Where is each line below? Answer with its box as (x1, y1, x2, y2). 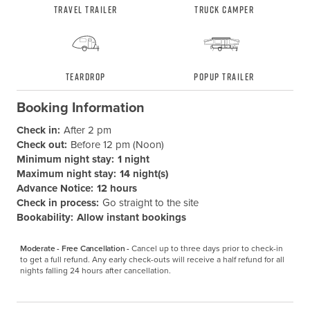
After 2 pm (63, 122, 111, 138)
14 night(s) (119, 166, 168, 182)
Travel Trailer (53, 3, 118, 17)
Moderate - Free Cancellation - (19, 242, 131, 255)
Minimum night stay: (16, 152, 114, 167)
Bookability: (16, 210, 73, 226)
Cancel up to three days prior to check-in (131, 242, 283, 255)
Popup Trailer (194, 70, 255, 84)
